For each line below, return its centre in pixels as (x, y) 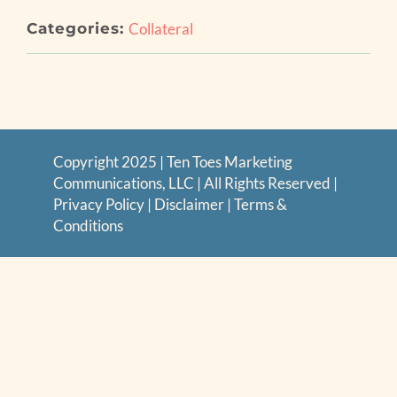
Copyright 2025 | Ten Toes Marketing (173, 162)
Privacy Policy (99, 205)
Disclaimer (191, 205)
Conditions (88, 226)
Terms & (261, 205)
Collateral (160, 29)
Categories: (75, 29)
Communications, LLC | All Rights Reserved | (195, 183)
